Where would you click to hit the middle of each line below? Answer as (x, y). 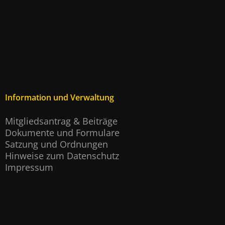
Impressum (29, 167)
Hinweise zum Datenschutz (62, 156)
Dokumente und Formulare (62, 133)
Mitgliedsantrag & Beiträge (61, 121)
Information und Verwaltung (60, 98)
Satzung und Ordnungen (57, 144)
